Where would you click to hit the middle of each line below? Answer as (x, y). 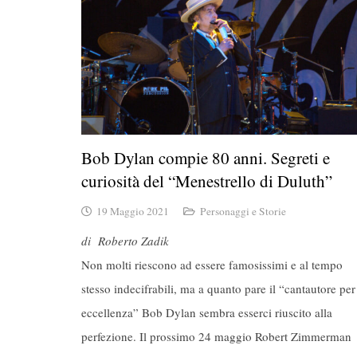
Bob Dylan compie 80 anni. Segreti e (206, 158)
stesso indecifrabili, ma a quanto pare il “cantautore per (218, 289)
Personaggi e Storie (243, 211)
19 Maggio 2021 (133, 211)
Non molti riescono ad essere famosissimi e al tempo (212, 265)
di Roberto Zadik (125, 241)
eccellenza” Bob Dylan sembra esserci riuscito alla (207, 313)
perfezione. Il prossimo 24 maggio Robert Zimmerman (216, 337)
